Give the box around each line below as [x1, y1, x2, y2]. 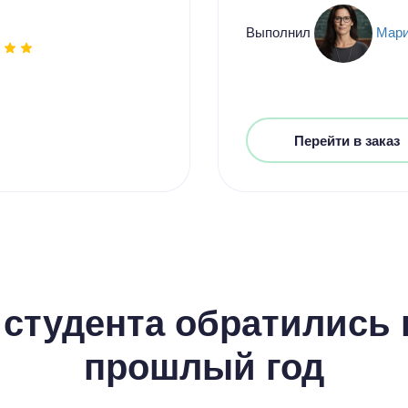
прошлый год [84, 339, 324, 391]
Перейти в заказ [294, 130, 400, 150]
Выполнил [246, 21, 314, 41]
